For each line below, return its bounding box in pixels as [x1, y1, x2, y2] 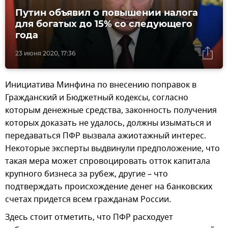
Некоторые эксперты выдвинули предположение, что [5, 142, 220, 155]
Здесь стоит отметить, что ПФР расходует [5, 211, 173, 224]
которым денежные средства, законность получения [5, 104, 217, 117]
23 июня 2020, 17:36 [15, 49, 75, 58]
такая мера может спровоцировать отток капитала [5, 155, 210, 168]
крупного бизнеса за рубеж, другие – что [5, 168, 168, 181]
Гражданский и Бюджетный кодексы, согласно [5, 92, 188, 104]
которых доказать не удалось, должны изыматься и [5, 117, 211, 130]
